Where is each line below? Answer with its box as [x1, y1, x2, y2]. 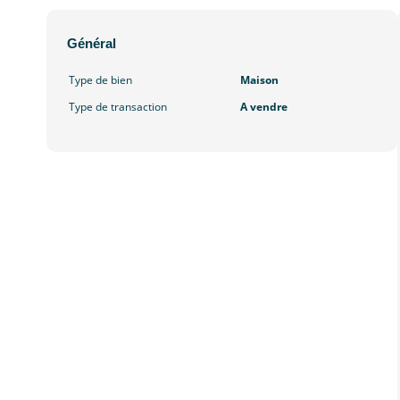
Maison [239, 72, 279, 88]
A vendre [239, 99, 287, 115]
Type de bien [69, 72, 132, 88]
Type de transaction [69, 99, 167, 115]
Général [67, 36, 116, 52]
